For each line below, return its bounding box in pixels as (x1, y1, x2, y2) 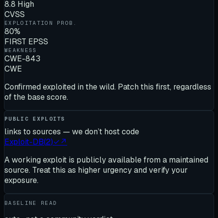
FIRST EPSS (4, 36, 48, 47)
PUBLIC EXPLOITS (4, 115, 65, 122)
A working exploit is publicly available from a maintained (4, 155, 208, 165)
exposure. (4, 175, 38, 185)
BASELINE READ (4, 200, 57, 206)
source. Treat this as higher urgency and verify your (4, 165, 188, 175)
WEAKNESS (4, 46, 37, 54)
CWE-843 (4, 53, 40, 64)
